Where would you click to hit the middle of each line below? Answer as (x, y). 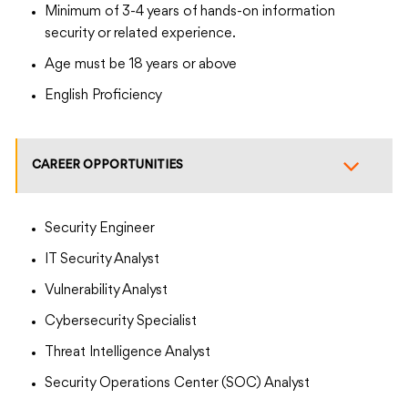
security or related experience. (140, 34)
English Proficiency (103, 96)
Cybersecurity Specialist (121, 322)
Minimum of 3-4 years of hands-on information (190, 12)
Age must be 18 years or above (141, 65)
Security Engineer (100, 229)
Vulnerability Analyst (106, 291)
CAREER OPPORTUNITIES (107, 166)
